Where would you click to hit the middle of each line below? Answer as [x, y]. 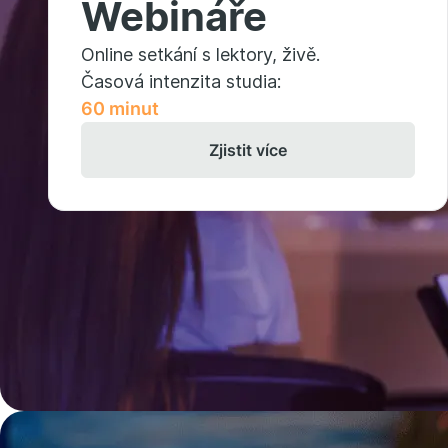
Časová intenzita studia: [181, 81]
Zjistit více [248, 150]
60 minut [120, 108]
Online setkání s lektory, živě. [200, 54]
